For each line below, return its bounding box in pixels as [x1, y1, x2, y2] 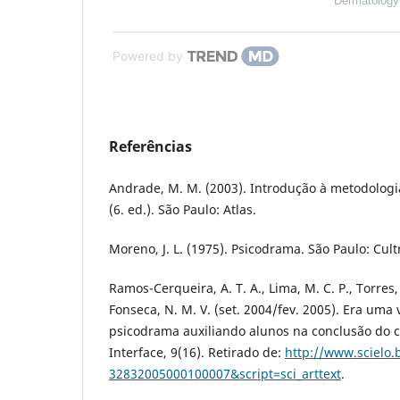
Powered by [112, 47, 183, 63]
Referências [109, 136, 192, 156]
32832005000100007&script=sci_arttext [109, 364, 341, 382]
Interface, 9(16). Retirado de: [109, 343, 285, 361]
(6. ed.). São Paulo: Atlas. [109, 200, 256, 218]
